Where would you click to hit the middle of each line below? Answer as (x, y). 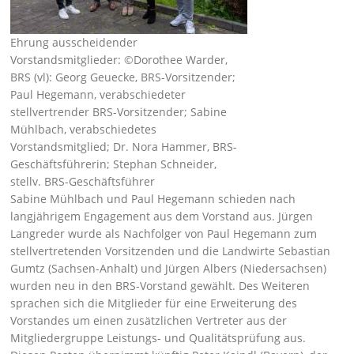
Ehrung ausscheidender (74, 42)
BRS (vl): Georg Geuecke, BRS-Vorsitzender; (123, 77)
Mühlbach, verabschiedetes (84, 129)
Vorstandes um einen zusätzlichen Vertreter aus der (149, 320)
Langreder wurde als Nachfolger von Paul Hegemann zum (164, 233)
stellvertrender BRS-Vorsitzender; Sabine (119, 112)
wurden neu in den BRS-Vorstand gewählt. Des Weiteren (160, 286)
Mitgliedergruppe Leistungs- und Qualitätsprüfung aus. (158, 338)
